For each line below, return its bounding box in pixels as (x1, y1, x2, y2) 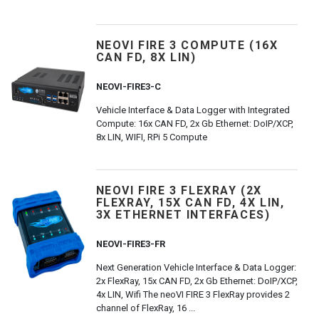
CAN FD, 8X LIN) (95, 51, 197, 64)
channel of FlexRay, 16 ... (95, 303, 195, 313)
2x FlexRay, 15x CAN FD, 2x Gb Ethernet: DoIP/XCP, (95, 276, 298, 286)
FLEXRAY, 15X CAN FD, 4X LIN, (95, 196, 285, 209)
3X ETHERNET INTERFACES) (95, 208, 271, 221)
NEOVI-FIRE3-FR (95, 239, 165, 249)
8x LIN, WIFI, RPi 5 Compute (95, 132, 207, 142)
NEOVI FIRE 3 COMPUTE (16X (95, 38, 278, 52)
